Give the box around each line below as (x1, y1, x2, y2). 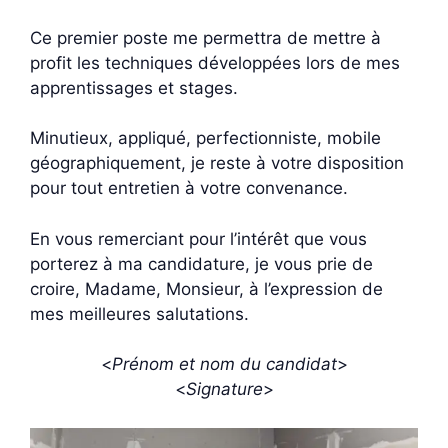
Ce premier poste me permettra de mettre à (30, 27, 381, 48)
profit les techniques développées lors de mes (30, 52, 400, 73)
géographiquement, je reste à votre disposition (30, 153, 404, 173)
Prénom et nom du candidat (111, 354, 337, 374)
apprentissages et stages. (30, 77, 238, 98)
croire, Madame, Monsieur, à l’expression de (30, 278, 383, 299)
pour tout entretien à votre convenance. (30, 178, 348, 198)
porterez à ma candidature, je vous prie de (30, 253, 373, 274)
